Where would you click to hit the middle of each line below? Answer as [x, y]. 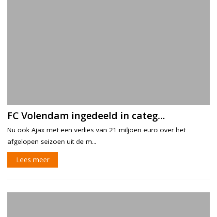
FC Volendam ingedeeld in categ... [86, 115]
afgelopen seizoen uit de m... [52, 141]
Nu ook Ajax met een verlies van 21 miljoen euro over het [96, 130]
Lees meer [33, 159]
